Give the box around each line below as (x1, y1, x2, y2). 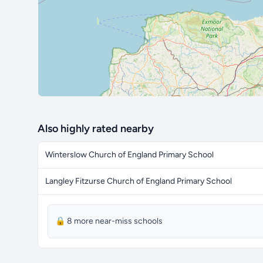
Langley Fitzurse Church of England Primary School (45, 176, 232, 186)
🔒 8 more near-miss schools (55, 216, 163, 226)
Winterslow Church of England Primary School (45, 150, 214, 160)
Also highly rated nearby (38, 122, 154, 135)
